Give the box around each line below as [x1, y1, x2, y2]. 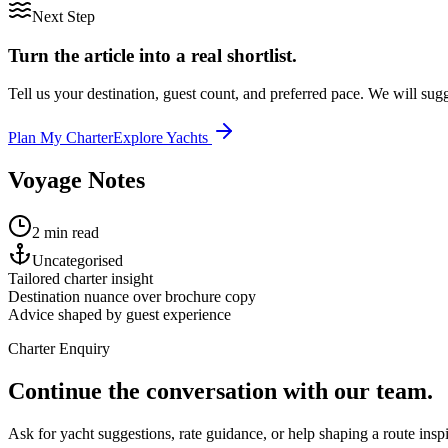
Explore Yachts [113, 129, 212, 147]
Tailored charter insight [8, 270, 153, 288]
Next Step [32, 7, 95, 25]
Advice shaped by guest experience [8, 306, 231, 324]
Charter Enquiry [8, 340, 110, 358]
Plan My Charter [8, 129, 113, 147]
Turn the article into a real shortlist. [8, 44, 297, 66]
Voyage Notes [8, 167, 145, 194]
